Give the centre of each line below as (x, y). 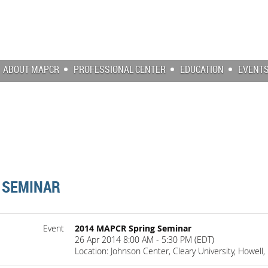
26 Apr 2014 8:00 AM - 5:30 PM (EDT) (145, 240)
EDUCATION (202, 69)
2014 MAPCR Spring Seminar (133, 228)
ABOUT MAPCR (31, 69)
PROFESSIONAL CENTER (120, 69)
